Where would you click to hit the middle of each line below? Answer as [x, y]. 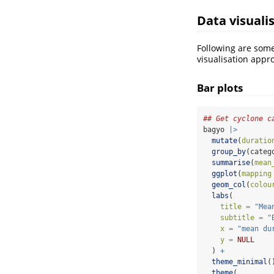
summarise [231, 162]
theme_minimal [239, 261]
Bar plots [220, 87]
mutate [224, 140]
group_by [229, 151]
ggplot [224, 173]
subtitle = [242, 217]
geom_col [229, 184]
